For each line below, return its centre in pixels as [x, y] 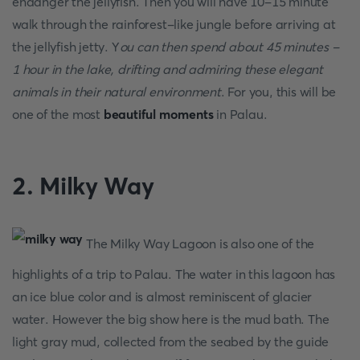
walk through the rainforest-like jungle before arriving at [174, 24]
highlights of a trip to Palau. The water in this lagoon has [174, 274]
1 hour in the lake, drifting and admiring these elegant [168, 69]
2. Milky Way [83, 186]
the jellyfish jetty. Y [66, 47]
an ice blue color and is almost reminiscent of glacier [162, 297]
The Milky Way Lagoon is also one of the [199, 243]
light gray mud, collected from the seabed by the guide [171, 342]
